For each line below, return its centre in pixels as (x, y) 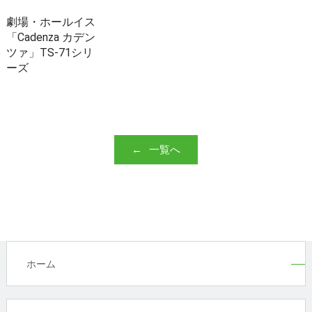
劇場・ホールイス (50, 22)
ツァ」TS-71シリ (49, 53)
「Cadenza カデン (50, 38)
